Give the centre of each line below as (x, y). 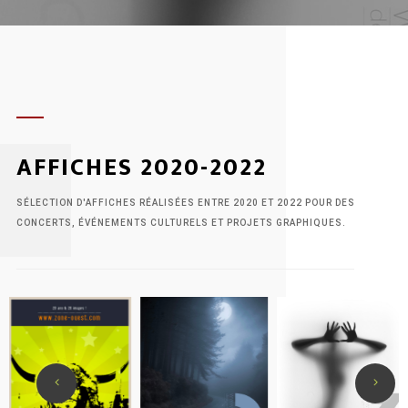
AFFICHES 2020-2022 (141, 168)
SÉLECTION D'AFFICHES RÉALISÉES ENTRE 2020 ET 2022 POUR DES (185, 203)
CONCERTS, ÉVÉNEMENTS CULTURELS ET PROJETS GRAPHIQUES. (181, 223)
